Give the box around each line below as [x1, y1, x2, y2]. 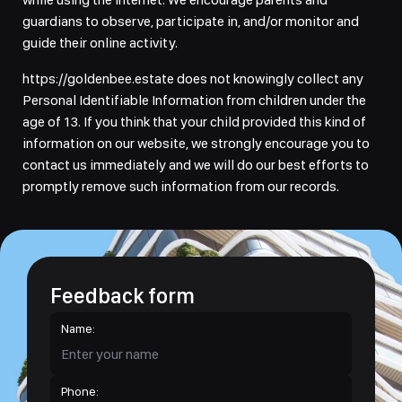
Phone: [61, 384, 99, 398]
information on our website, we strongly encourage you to [22, 135, 370, 152]
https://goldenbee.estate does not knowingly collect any [22, 70, 363, 87]
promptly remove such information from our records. [22, 178, 339, 195]
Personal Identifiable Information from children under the [22, 92, 366, 109]
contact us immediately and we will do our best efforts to [22, 156, 369, 173]
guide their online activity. [22, 34, 178, 51]
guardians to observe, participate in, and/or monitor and [22, 13, 359, 30]
